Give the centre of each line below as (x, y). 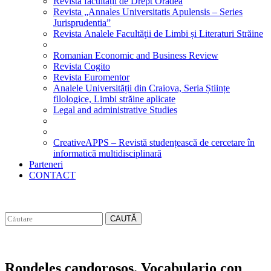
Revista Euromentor (91, 77)
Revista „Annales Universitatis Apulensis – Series (148, 12)
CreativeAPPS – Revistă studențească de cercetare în (154, 142)
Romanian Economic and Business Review (136, 55)
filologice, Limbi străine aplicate (114, 99)
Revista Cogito (82, 66)
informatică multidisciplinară (107, 153)
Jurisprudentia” (82, 23)
